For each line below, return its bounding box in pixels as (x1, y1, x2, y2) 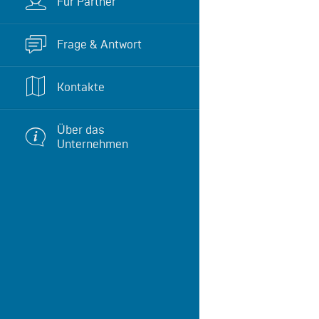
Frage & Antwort (57, 38, 142, 51)
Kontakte (57, 80, 105, 93)
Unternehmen (57, 137, 128, 150)
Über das (57, 123, 105, 136)
